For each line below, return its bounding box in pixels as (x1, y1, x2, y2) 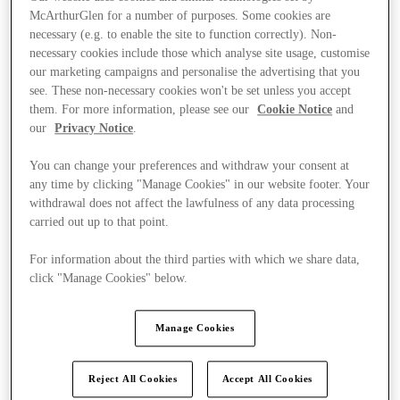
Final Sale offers (43, 321, 135, 337)
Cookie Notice (257, 103, 333, 117)
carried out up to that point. (29, 215, 170, 229)
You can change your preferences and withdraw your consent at (29, 159, 350, 173)
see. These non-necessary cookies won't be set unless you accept (29, 84, 352, 98)
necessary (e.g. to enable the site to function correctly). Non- (29, 28, 337, 42)
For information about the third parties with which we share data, (29, 253, 361, 267)
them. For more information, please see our (29, 103, 254, 117)
